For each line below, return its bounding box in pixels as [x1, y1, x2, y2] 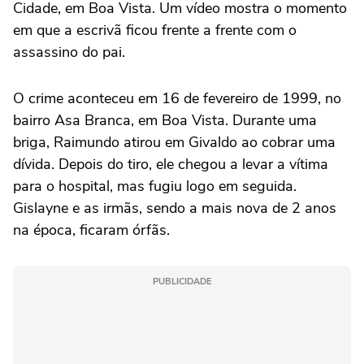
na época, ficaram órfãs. [13, 220, 170, 240]
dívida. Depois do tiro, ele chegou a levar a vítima [13, 154, 328, 175]
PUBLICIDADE [153, 275, 211, 288]
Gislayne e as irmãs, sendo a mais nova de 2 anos [13, 198, 336, 219]
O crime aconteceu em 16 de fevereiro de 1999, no [13, 89, 341, 109]
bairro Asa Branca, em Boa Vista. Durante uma [13, 110, 317, 131]
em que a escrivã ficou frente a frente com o [13, 20, 297, 41]
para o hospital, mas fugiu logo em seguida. [13, 176, 297, 197]
